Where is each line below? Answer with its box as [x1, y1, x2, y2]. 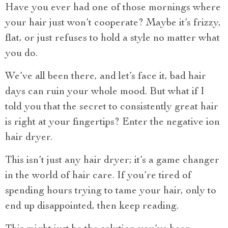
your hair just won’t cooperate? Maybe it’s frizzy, [5, 18, 221, 28]
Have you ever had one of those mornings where [5, 3, 221, 13]
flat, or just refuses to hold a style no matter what [5, 34, 220, 44]
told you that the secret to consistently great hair [5, 102, 218, 112]
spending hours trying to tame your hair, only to [5, 186, 216, 196]
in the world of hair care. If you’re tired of [5, 171, 191, 181]
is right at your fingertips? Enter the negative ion [5, 118, 220, 128]
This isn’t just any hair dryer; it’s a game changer [5, 156, 219, 166]
